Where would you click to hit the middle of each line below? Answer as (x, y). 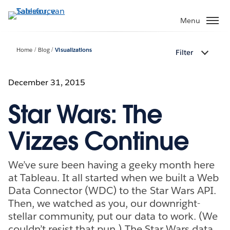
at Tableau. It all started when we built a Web (113, 177)
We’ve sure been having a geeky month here (111, 165)
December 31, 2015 (47, 82)
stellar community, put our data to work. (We (113, 216)
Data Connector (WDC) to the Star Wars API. (112, 190)
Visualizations (73, 50)
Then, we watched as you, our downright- (104, 203)
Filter (184, 53)
